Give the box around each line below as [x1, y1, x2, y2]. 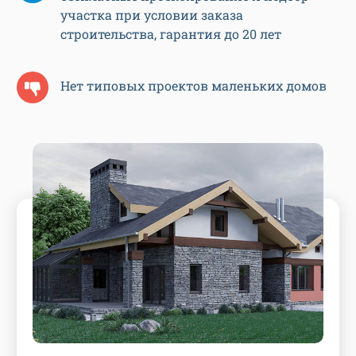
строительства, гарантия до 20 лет [60, 25, 281, 43]
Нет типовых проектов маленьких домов [60, 76, 327, 94]
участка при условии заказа [60, 6, 243, 24]
